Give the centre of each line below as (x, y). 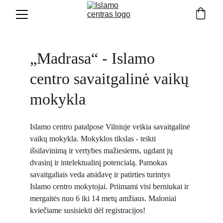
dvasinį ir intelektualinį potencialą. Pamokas (100, 163)
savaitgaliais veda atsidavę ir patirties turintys (101, 174)
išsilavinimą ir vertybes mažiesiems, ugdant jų (102, 151)
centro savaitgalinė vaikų (111, 79)
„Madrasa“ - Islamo (94, 58)
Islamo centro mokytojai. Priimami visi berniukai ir (110, 186)
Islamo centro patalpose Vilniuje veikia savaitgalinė (111, 127)
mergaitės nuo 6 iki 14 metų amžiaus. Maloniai (104, 198)
